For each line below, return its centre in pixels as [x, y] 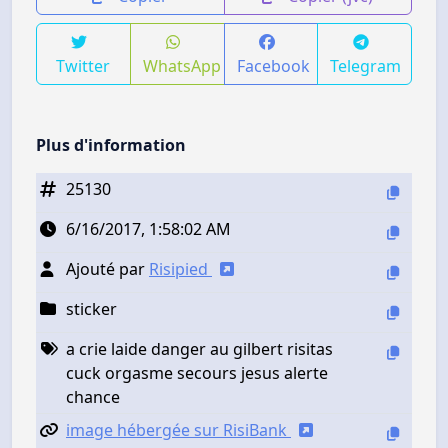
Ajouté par [107, 268]
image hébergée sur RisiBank [178, 429]
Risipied [180, 268]
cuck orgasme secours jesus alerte [197, 372]
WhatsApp [181, 65]
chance [93, 396]
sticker [91, 308]
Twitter [83, 65]
